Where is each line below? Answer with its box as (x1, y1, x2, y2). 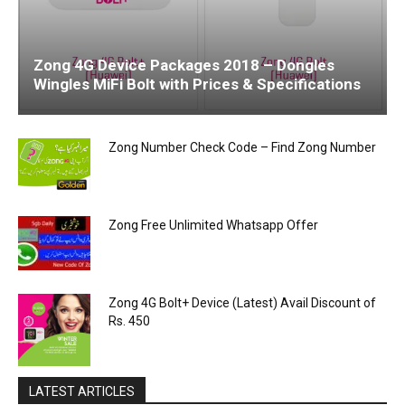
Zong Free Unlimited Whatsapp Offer (108, 217, 318, 232)
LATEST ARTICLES (29, 383, 135, 399)
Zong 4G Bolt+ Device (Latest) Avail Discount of (108, 295, 376, 310)
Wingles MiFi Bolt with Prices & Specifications (33, 74, 361, 93)
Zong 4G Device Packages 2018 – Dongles (33, 55, 334, 74)
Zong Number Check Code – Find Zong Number (108, 139, 376, 155)
